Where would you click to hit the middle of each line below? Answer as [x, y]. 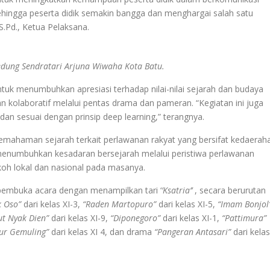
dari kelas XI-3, [52, 204]
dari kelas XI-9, [80, 218]
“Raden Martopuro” [121, 204]
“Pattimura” [244, 218]
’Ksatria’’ [177, 190]
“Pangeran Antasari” [193, 231]
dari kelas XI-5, [188, 204]
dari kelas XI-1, [191, 218]
